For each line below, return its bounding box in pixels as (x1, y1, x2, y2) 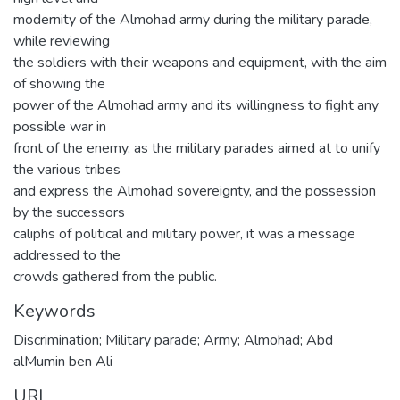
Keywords (13, 298, 96, 323)
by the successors (13, 202, 125, 222)
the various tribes (13, 159, 121, 179)
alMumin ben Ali (13, 351, 112, 371)
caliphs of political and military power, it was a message (13, 223, 355, 244)
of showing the (13, 73, 105, 94)
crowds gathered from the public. (13, 266, 217, 287)
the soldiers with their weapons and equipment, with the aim (13, 52, 387, 72)
